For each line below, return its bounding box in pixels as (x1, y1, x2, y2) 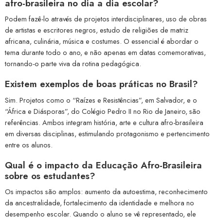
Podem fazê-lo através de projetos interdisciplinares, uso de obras (5, 14, 207, 24)
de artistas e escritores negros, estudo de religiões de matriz (5, 25, 188, 36)
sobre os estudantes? (5, 169, 95, 182)
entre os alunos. (5, 139, 53, 150)
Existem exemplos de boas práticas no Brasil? (5, 77, 198, 91)
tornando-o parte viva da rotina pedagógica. (5, 58, 141, 69)
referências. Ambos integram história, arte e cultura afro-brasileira (5, 117, 203, 127)
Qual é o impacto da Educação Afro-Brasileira (5, 158, 202, 172)
